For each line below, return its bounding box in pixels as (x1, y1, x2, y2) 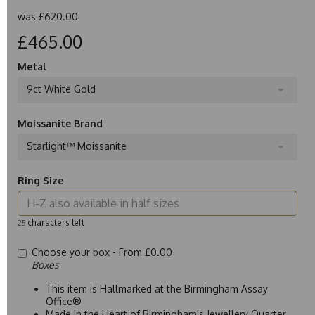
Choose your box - (32, 245, 119, 258)
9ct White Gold (27, 82, 96, 95)
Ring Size (18, 174, 63, 186)
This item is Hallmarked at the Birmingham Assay (46, 282, 268, 295)
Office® (46, 295, 82, 307)
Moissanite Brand (18, 117, 103, 129)
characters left (25, 217, 84, 228)
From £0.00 (119, 245, 172, 258)
